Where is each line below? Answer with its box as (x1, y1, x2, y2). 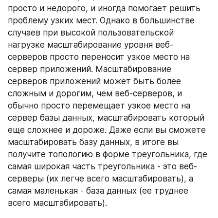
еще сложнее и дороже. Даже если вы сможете (8, 125, 206, 135)
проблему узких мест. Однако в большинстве (8, 16, 195, 25)
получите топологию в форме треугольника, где (8, 149, 207, 159)
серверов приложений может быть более (8, 76, 181, 86)
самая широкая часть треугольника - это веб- (8, 162, 197, 171)
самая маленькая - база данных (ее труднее (8, 186, 188, 196)
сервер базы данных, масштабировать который (8, 113, 204, 123)
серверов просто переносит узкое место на (8, 52, 190, 62)
